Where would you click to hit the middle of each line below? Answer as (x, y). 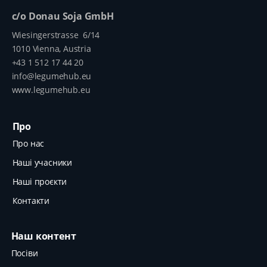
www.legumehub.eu (51, 89)
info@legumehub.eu (52, 76)
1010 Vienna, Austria (51, 48)
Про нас (28, 143)
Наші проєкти (40, 181)
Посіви (24, 253)
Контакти (31, 200)
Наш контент (44, 236)
